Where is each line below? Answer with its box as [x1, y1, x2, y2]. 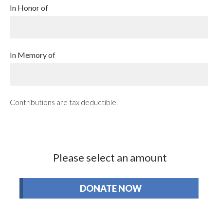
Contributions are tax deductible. [10, 97, 118, 107]
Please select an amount [53, 151, 167, 164]
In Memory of [10, 50, 55, 60]
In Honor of [10, 3, 48, 13]
